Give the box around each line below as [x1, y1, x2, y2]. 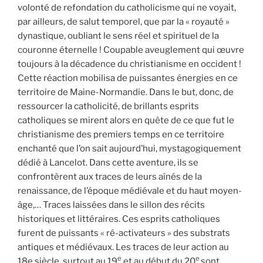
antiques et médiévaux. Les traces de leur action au [18, 241, 229, 252]
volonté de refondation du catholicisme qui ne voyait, [18, 2, 236, 13]
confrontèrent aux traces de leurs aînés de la [18, 171, 202, 182]
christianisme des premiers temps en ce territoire [18, 129, 224, 140]
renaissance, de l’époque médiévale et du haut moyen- [18, 185, 242, 196]
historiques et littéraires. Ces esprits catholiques [18, 213, 220, 224]
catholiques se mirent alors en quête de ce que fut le [18, 114, 234, 126]
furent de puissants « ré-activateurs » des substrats [18, 227, 230, 238]
